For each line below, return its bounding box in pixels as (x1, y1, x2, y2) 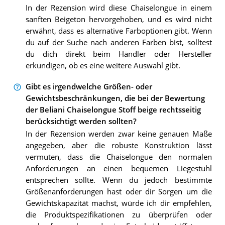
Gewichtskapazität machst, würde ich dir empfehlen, (25, 198, 212, 208)
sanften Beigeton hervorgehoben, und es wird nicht (25, 14, 212, 24)
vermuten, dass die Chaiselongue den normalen (25, 152, 212, 162)
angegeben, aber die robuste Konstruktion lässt (25, 141, 212, 151)
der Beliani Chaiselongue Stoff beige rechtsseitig (25, 105, 201, 115)
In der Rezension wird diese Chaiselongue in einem (25, 3, 212, 13)
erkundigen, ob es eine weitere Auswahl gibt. (25, 60, 180, 70)
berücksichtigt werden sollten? (25, 117, 137, 127)
